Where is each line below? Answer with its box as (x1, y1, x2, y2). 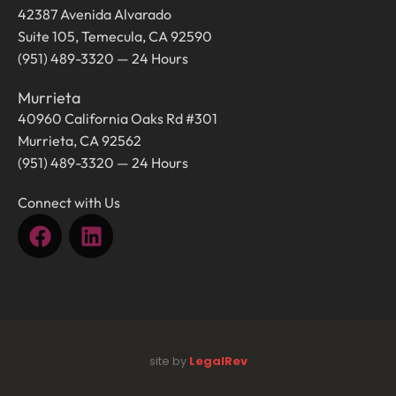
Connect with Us (18, 194, 120, 212)
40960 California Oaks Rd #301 (18, 110, 217, 128)
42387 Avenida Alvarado (18, 5, 171, 24)
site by (148, 353, 189, 370)
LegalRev (188, 353, 247, 370)
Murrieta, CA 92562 (18, 132, 141, 150)
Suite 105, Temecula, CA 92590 (18, 27, 212, 46)
